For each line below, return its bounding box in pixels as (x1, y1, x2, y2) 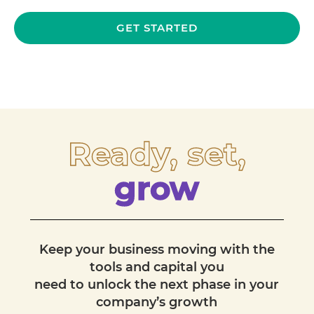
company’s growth (96, 294, 218, 310)
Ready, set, (67, 135, 247, 174)
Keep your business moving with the (39, 242, 275, 258)
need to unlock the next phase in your (34, 277, 280, 293)
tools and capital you (89, 259, 224, 275)
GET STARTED (116, 21, 198, 35)
